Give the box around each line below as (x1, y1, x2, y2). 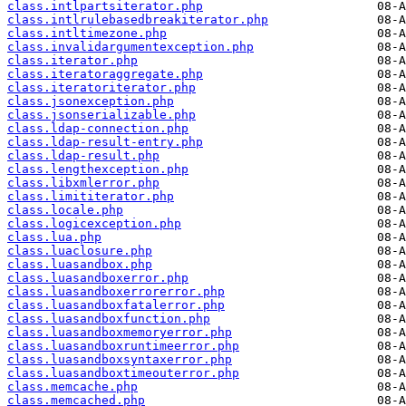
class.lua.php (7, 230, 101, 245)
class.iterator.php (7, 53, 138, 68)
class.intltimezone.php (7, 26, 167, 41)
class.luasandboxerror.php (7, 271, 188, 285)
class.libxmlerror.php (7, 176, 159, 190)
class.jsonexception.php (7, 94, 174, 109)
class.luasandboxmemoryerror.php (7, 325, 232, 340)
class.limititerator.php (7, 189, 174, 204)
